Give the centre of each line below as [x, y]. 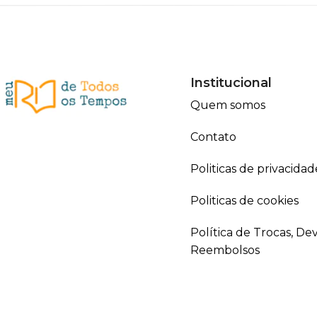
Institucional [231, 82]
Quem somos [227, 105]
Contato [213, 137]
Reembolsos [225, 250]
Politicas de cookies [244, 200]
